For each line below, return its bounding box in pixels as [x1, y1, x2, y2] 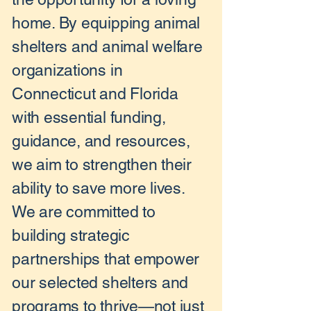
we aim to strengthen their [12, 155, 192, 174]
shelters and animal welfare [12, 37, 203, 56]
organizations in [12, 61, 123, 79]
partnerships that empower [12, 250, 200, 268]
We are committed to [12, 203, 155, 221]
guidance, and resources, [12, 132, 190, 150]
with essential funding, [12, 108, 166, 126]
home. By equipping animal [12, 14, 201, 32]
